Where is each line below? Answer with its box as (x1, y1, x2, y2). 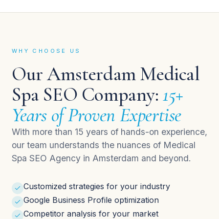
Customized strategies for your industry (23, 181, 170, 192)
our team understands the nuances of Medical (12, 140, 196, 151)
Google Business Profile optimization (23, 195, 159, 205)
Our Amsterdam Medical (12, 62, 200, 86)
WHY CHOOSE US (12, 47, 81, 55)
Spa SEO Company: (12, 83, 163, 107)
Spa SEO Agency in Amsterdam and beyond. (12, 153, 191, 164)
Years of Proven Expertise (12, 103, 182, 127)
